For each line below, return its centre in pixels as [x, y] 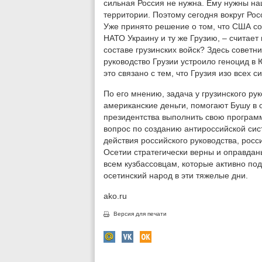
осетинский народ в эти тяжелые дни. [176, 175]
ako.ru [115, 196]
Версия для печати [140, 214]
